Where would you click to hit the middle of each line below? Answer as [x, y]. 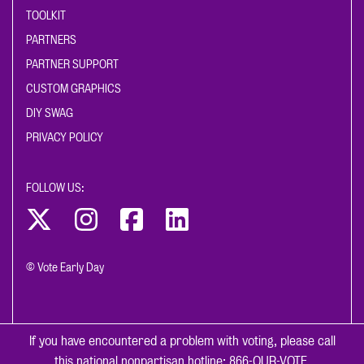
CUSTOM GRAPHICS [74, 89]
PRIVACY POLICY [65, 137]
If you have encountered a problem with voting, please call [182, 341]
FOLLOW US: [55, 188]
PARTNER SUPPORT [72, 64]
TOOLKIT [46, 15]
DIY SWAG [50, 113]
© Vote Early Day [65, 267]
